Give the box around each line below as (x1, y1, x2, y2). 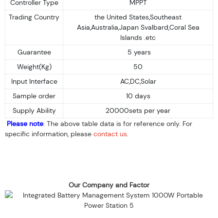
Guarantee (17, 47, 51, 56)
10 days (126, 91, 150, 100)
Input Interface (11, 76, 57, 86)
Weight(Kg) (17, 62, 52, 71)
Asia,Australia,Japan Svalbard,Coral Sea (76, 22, 200, 32)
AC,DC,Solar (120, 76, 156, 86)
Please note (5, 119, 43, 128)
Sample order (13, 91, 55, 100)
